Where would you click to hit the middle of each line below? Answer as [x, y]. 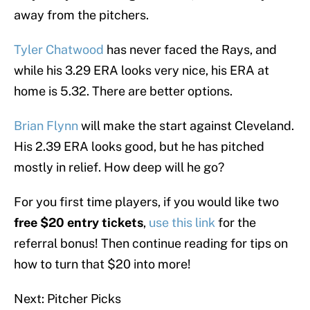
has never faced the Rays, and [190, 50]
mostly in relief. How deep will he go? [119, 167]
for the [237, 223]
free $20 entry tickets [79, 223]
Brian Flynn [46, 126]
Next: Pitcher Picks [67, 299]
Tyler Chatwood [59, 50]
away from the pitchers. [81, 15]
